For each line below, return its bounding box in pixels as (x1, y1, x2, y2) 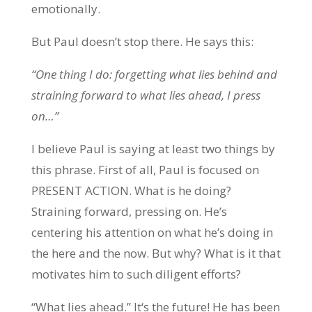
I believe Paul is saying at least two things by (31, 141, 275, 157)
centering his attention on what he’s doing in (31, 224, 273, 240)
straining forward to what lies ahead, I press (31, 87, 260, 103)
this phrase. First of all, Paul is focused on (31, 162, 259, 178)
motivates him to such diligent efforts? (31, 266, 244, 282)
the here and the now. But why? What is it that (31, 245, 281, 261)
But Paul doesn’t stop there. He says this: (31, 33, 253, 49)
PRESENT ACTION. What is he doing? (31, 182, 231, 198)
